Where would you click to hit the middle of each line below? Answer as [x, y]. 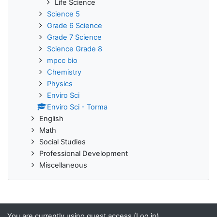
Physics [60, 84]
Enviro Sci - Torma [77, 107]
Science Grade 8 [75, 49]
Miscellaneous [63, 165]
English [51, 119]
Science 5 [63, 14]
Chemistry [64, 72]
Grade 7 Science [74, 38]
